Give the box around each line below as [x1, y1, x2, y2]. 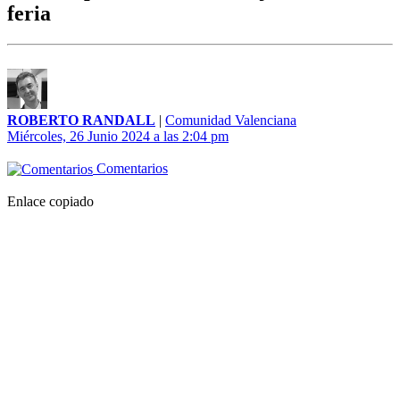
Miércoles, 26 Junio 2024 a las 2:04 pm [7, 129, 229, 145]
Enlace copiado [7, 194, 94, 210]
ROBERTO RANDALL [7, 112, 155, 129]
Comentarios [93, 161, 168, 177]
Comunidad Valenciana [165, 112, 296, 129]
